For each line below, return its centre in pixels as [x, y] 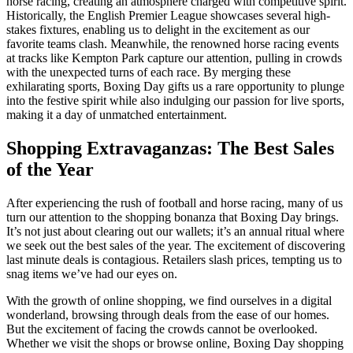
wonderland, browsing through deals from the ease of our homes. [168, 314]
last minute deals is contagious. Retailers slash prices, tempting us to [174, 259]
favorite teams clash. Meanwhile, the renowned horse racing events [173, 44]
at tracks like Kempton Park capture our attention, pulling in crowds [174, 58]
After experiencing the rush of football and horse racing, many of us [175, 203]
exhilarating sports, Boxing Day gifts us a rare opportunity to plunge [175, 86]
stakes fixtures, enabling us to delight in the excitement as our [158, 30]
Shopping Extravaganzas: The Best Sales [170, 148]
